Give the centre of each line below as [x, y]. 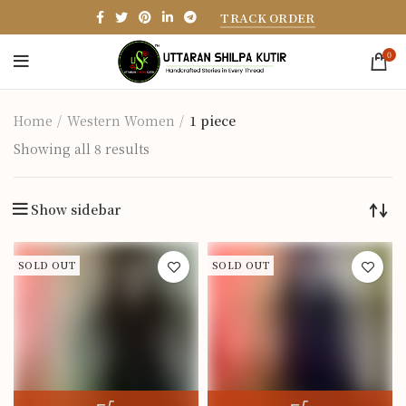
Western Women [121, 121]
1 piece [213, 121]
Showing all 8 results [82, 149]
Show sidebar [76, 209]
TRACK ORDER [268, 17]
